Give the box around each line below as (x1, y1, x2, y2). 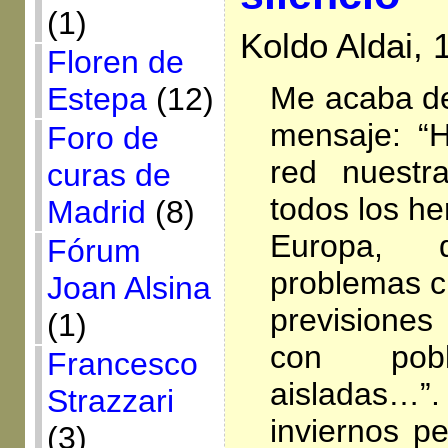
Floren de (46, 44, 184, 80)
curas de (46, 157, 171, 193)
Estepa (46, 81, 147, 117)
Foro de (46, 120, 159, 156)
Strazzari (46, 383, 174, 419)
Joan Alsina (46, 270, 211, 306)
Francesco (46, 346, 198, 382)
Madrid (46, 194, 146, 230)
